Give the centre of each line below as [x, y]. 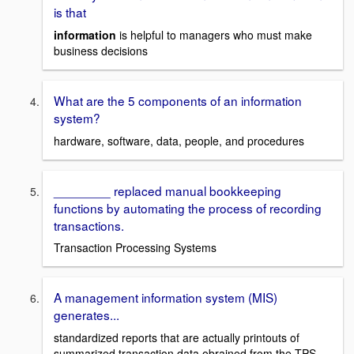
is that [70, 12]
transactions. [89, 225]
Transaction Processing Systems [135, 248]
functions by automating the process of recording [188, 207]
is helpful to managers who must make [214, 35]
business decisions [101, 51]
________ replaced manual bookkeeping [168, 190]
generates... [87, 315]
